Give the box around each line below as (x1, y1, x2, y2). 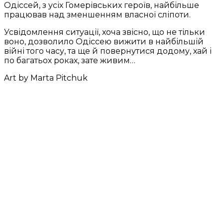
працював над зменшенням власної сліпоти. (4, 10, 191, 20)
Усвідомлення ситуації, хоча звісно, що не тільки (4, 27, 205, 37)
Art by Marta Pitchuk (4, 73, 88, 83)
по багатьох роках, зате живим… (4, 56, 135, 66)
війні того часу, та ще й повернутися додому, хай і (4, 46, 212, 56)
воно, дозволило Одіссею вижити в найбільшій (4, 37, 204, 47)
